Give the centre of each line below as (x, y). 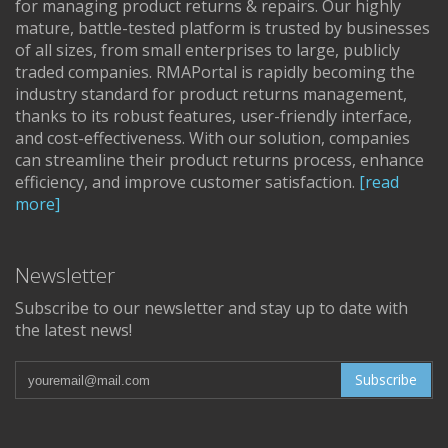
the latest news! (73, 330)
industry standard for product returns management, (211, 94)
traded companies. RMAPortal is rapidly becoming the (215, 72)
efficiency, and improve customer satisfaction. (187, 182)
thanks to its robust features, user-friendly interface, (213, 116)
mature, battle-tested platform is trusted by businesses (222, 28)
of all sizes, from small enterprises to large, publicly (207, 50)
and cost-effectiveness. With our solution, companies (212, 138)
